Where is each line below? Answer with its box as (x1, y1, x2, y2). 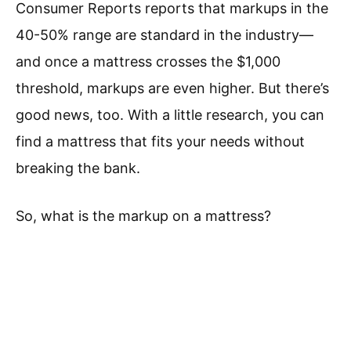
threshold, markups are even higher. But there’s (16, 80, 329, 97)
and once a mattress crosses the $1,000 (16, 53, 280, 71)
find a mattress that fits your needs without (16, 133, 305, 150)
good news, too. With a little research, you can (16, 107, 324, 124)
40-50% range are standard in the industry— (16, 27, 313, 44)
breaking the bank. (16, 160, 140, 177)
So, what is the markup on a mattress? (16, 208, 271, 225)
